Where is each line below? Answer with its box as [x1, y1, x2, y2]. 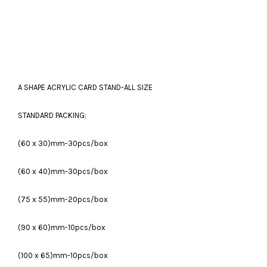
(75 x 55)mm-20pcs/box [18, 195, 108, 204]
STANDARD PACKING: [18, 111, 86, 120]
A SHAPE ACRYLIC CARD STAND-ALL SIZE [18, 83, 154, 92]
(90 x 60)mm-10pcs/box [18, 223, 105, 232]
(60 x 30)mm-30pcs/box [18, 139, 108, 148]
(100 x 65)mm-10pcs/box [18, 251, 108, 260]
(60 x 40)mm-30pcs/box [18, 167, 108, 176]
